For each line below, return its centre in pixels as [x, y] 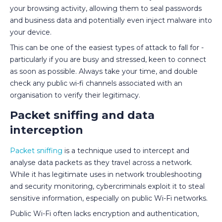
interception [47, 130]
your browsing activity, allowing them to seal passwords [106, 8]
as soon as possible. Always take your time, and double [104, 71]
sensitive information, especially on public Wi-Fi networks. [109, 198]
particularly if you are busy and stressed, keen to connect [108, 59]
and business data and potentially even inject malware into [111, 20]
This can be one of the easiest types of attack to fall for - [107, 47]
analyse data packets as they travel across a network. [101, 162]
